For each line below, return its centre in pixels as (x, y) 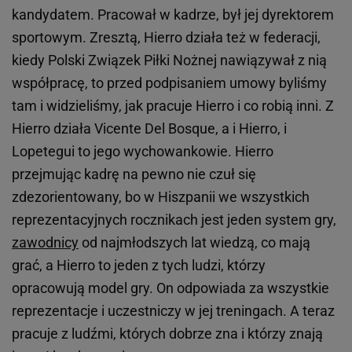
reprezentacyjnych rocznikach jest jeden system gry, (174, 220)
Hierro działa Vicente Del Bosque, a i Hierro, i (149, 129)
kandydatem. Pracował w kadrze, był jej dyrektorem (173, 15)
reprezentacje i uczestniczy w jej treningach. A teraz (173, 311)
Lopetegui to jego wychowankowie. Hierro (143, 152)
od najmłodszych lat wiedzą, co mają (194, 243)
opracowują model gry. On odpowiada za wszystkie (170, 288)
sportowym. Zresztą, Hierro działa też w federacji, (166, 38)
